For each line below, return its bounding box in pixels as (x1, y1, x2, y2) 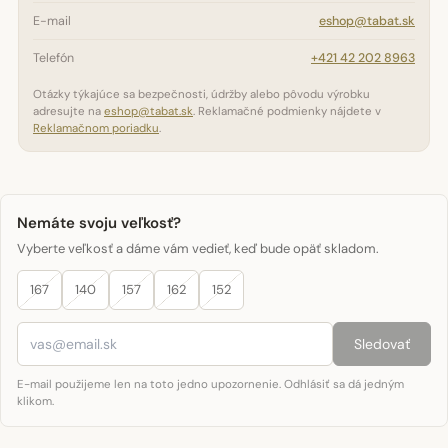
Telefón (33, 50, 74, 66)
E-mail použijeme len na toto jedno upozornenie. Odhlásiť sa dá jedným (17, 377, 404, 392)
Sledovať (354, 335, 410, 353)
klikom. (17, 394, 54, 409)
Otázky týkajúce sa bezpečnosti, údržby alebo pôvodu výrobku (33, 87, 370, 102)
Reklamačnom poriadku (33, 121, 159, 136)
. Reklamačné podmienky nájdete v (193, 104, 381, 119)
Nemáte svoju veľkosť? (17, 213, 181, 233)
